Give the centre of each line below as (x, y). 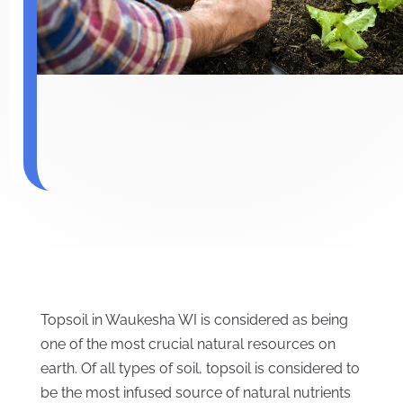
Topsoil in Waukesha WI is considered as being (194, 320)
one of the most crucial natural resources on (188, 345)
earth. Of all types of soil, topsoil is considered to (200, 369)
